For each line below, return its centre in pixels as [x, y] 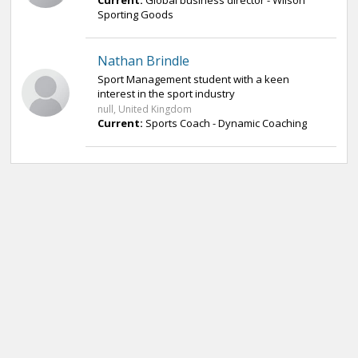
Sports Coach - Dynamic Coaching [226, 123]
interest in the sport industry [166, 93]
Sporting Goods [135, 14]
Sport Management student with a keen [193, 79]
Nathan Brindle [143, 61]
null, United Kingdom [145, 109]
